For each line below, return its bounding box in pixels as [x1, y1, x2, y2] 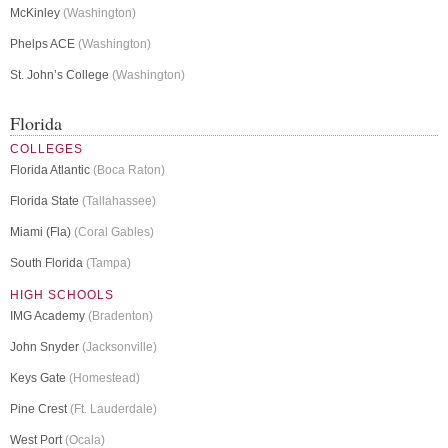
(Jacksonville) [82, 340, 157, 355]
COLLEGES [10, 142, 83, 157]
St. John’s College [10, 68, 112, 83]
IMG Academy [10, 309, 88, 324]
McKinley [10, 6, 63, 21]
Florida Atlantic [10, 163, 93, 178]
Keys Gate [10, 371, 69, 386]
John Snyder [10, 340, 82, 355]
